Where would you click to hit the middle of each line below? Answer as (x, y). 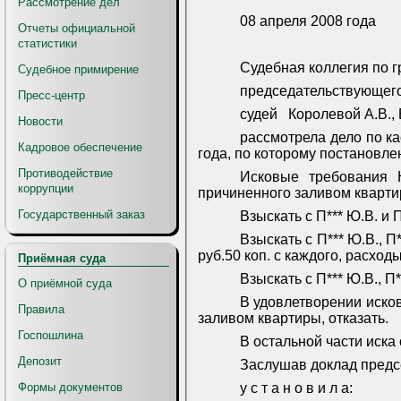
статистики (47, 43)
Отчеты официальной (77, 28)
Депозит (40, 361)
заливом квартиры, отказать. (293, 319)
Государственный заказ (81, 214)
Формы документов (70, 387)
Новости (40, 121)
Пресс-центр (51, 95)
